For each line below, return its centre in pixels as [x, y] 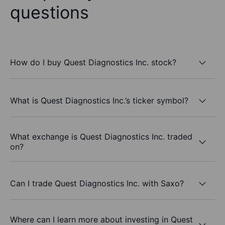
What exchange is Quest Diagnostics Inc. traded [101, 137]
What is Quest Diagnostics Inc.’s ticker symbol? [99, 100]
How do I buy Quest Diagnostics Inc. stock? [93, 62]
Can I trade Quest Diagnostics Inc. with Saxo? [97, 183]
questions [49, 13]
